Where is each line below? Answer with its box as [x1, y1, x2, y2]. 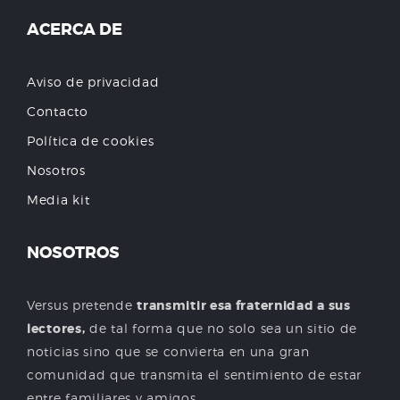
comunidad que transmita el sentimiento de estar [27, 367, 362, 382]
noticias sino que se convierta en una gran [27, 344, 310, 359]
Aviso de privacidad [27, 74, 160, 89]
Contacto [27, 104, 88, 119]
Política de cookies [27, 133, 154, 148]
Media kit [27, 192, 90, 207]
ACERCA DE [27, 19, 122, 40]
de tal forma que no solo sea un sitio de [85, 321, 358, 336]
